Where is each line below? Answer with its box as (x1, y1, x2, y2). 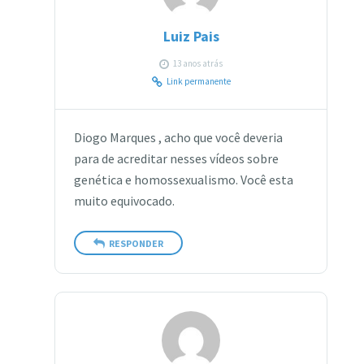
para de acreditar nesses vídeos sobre (73, 151, 279, 167)
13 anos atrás (173, 58, 223, 70)
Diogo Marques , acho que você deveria (73, 130, 283, 146)
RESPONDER (108, 236, 163, 249)
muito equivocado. (73, 193, 175, 210)
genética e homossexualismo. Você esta (73, 172, 293, 188)
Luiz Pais (162, 28, 219, 46)
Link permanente (166, 76, 231, 88)
